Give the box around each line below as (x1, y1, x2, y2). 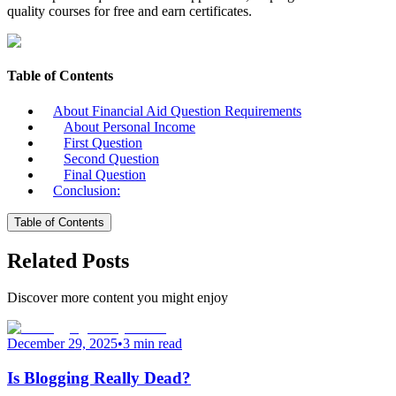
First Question (64, 134, 142, 150)
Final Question (64, 166, 146, 182)
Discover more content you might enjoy (7, 290, 228, 306)
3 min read (123, 336, 182, 352)
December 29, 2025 (7, 336, 118, 352)
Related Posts (7, 248, 129, 272)
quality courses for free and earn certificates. (7, 4, 252, 19)
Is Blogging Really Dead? (7, 369, 191, 388)
